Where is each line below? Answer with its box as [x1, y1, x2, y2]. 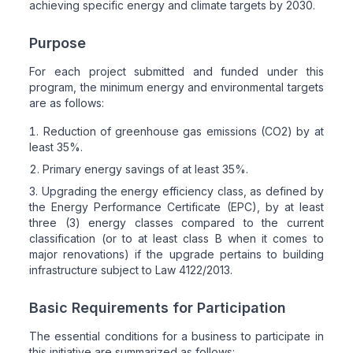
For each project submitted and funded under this [29, 64, 324, 78]
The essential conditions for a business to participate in [29, 329, 324, 343]
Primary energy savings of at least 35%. [43, 162, 249, 176]
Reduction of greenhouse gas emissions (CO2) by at [43, 124, 324, 138]
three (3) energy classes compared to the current [29, 215, 324, 229]
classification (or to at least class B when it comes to [29, 231, 324, 245]
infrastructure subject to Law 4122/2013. [29, 262, 233, 277]
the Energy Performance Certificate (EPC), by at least [29, 199, 324, 214]
